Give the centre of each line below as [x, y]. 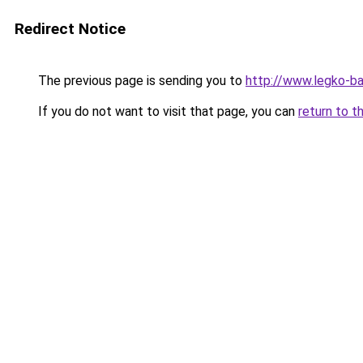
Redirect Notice [70, 29]
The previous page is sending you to [140, 81]
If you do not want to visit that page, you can [167, 111]
